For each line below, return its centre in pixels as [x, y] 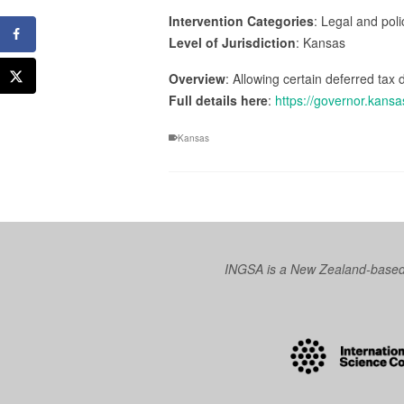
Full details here [218, 100]
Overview [197, 78]
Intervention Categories [241, 21]
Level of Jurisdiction [232, 42]
